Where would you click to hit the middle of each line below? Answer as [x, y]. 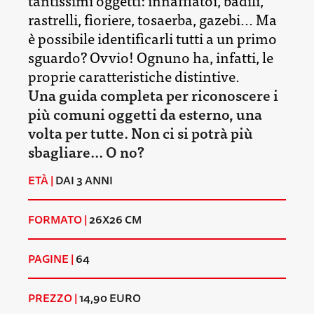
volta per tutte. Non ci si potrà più [141, 132]
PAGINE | [51, 258]
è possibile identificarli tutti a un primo [152, 37]
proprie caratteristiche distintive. [134, 75]
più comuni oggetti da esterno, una [145, 113]
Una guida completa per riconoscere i [153, 94]
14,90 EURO [109, 298]
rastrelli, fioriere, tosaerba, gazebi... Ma [152, 19]
